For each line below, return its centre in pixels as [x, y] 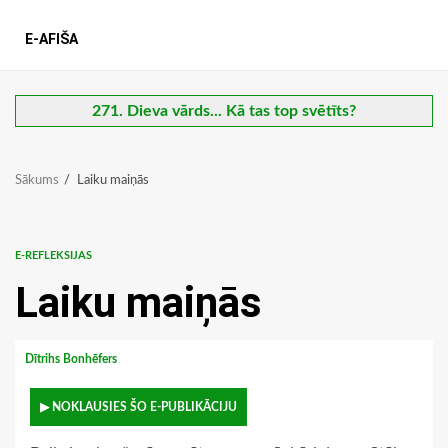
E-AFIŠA [51, 39]
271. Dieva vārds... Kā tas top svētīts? [224, 111]
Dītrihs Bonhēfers [72, 359]
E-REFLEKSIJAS [53, 256]
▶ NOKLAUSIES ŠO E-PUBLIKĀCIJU [138, 407]
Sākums [37, 181]
